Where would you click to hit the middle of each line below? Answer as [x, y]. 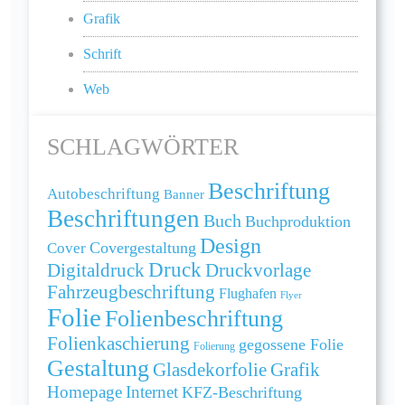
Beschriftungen [123, 218]
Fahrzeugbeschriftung [131, 292]
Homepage [85, 391]
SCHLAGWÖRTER [143, 146]
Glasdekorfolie [210, 369]
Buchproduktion [298, 221]
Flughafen [248, 293]
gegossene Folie [291, 344]
